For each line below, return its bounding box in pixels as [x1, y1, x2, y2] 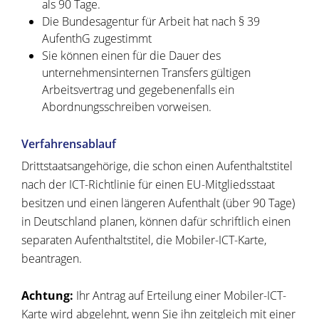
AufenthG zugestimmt [41, 31, 152, 47]
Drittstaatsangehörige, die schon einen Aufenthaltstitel [21, 158, 293, 174]
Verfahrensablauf [21, 136, 116, 152]
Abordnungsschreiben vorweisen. [41, 99, 211, 115]
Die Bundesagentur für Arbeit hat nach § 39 [41, 14, 260, 30]
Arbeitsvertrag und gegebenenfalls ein [41, 82, 234, 98]
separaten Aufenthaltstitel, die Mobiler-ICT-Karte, [21, 232, 266, 249]
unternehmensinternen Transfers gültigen [41, 65, 251, 81]
